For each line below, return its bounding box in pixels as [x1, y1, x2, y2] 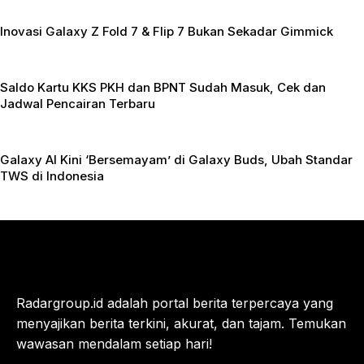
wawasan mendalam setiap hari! [16, 335, 212, 352]
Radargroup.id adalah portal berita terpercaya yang [16, 294, 333, 311]
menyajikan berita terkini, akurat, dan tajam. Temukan [16, 314, 346, 331]
